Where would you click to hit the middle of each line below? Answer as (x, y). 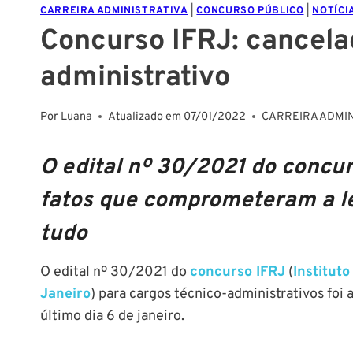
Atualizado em (145, 117)
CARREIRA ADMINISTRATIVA (114, 11)
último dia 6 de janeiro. (112, 316)
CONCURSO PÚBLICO (250, 11)
